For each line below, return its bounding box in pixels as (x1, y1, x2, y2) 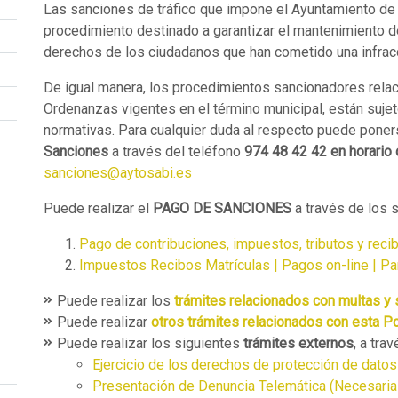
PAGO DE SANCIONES (153, 200, 295, 217)
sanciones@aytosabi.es (44, 164, 192, 181)
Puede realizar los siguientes (57, 335, 243, 352)
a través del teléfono (108, 143, 244, 160)
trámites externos (243, 335, 354, 352)
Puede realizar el (44, 200, 153, 217)
